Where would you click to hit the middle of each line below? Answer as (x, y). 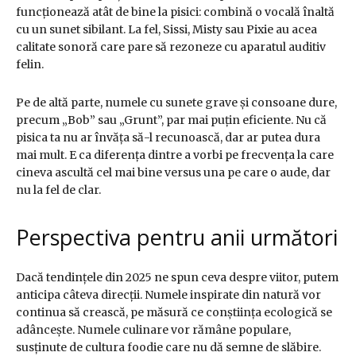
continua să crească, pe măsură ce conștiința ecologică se (174, 313)
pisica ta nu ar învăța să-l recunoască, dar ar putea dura (168, 138)
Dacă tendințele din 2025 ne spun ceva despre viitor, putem (177, 278)
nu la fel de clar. (58, 190)
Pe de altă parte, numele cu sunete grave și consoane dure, (176, 103)
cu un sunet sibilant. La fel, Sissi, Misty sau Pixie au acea (166, 30)
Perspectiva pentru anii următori (177, 238)
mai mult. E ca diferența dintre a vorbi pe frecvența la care (175, 155)
